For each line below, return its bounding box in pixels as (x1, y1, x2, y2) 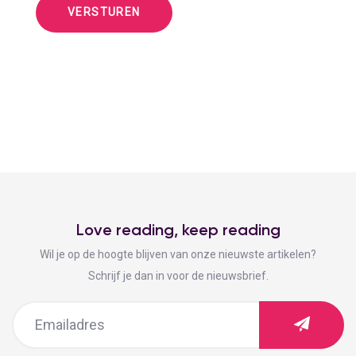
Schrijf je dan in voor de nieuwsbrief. (87, 269, 269, 282)
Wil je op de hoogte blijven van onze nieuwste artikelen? (40, 247, 316, 261)
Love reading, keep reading (75, 219, 281, 239)
